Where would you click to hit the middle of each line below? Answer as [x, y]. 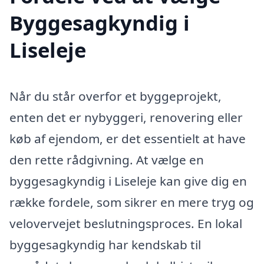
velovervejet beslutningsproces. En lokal [126, 223]
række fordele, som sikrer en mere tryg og [132, 202]
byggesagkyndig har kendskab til [105, 244]
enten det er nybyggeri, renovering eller [126, 117]
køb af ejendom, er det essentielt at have [128, 138]
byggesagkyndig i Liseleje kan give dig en [128, 181]
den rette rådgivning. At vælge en [107, 159]
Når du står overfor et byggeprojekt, [115, 96]
